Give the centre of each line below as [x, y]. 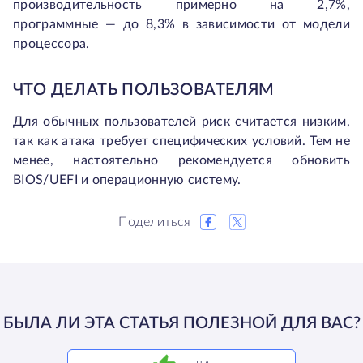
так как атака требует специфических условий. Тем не [181, 141]
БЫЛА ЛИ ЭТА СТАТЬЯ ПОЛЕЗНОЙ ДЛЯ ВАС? [181, 323]
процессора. [51, 44]
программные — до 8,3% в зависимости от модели [181, 24]
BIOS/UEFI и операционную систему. [127, 180]
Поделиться [154, 222]
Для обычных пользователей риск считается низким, [181, 122]
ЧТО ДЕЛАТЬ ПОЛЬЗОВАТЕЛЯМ [144, 90]
